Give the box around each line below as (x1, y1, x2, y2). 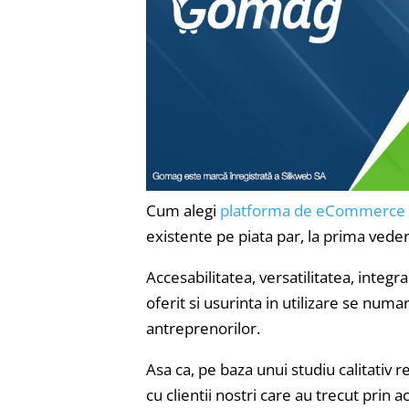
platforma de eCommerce (220, 200, 405, 222)
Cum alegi (146, 200, 220, 222)
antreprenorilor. (146, 318, 260, 340)
